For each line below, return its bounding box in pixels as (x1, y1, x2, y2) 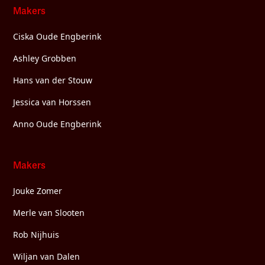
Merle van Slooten (13, 207, 85, 218)
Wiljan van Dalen (13, 251, 80, 262)
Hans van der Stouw (13, 75, 93, 86)
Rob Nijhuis (13, 229, 60, 240)
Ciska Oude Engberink (13, 31, 102, 42)
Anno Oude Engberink (13, 118, 102, 130)
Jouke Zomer (13, 185, 63, 196)
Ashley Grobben (13, 53, 77, 64)
